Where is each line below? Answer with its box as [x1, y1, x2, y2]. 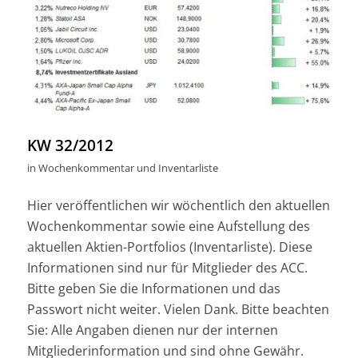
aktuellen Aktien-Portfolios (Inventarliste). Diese [26, 238, 312, 257]
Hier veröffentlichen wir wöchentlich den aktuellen [26, 197, 330, 215]
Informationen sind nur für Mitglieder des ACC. [26, 259, 308, 277]
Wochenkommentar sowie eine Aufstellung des [26, 217, 310, 236]
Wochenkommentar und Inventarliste [38, 160, 218, 175]
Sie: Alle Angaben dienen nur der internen [26, 321, 278, 340]
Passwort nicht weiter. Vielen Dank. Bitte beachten [26, 300, 329, 319]
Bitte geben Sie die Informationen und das [26, 280, 280, 298]
